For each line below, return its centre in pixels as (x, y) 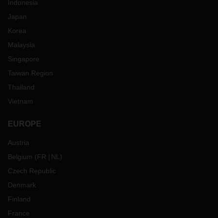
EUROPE (25, 124)
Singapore (24, 59)
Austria (18, 143)
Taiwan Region (30, 73)
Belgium (20, 157)
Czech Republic (32, 171)
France (19, 213)
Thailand (21, 87)
